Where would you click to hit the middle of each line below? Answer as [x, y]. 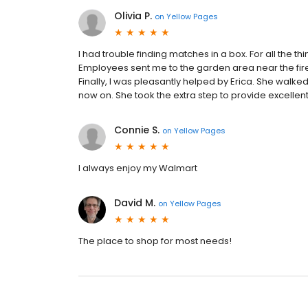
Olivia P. [133, 16]
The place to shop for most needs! [155, 241]
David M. [135, 203]
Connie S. [137, 130]
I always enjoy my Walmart [138, 168]
